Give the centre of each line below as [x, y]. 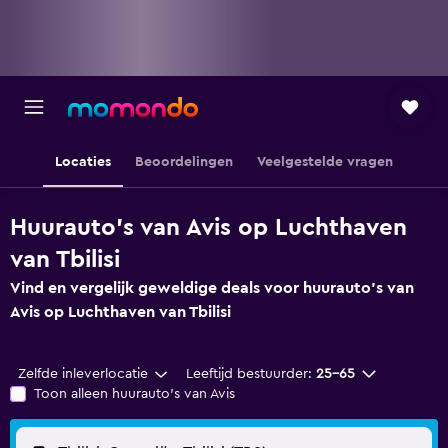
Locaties [83, 162]
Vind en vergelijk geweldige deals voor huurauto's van [212, 288]
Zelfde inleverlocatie [83, 374]
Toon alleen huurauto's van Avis [134, 394]
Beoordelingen [184, 162]
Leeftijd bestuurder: [248, 374]
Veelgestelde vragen [325, 162]
